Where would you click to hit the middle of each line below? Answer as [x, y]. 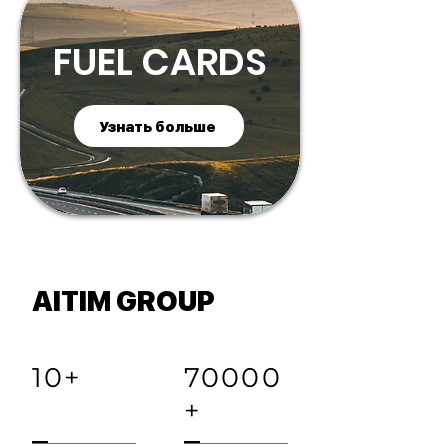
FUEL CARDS [159, 62]
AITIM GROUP [123, 300]
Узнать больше [157, 126]
